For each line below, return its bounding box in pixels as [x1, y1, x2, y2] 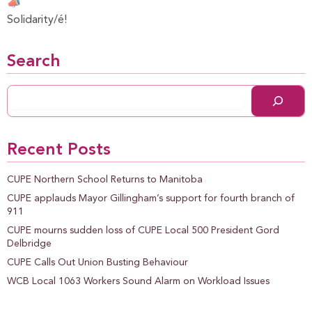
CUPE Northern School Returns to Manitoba [7, 174, 203, 185]
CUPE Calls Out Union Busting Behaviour [7, 257, 188, 267]
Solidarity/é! [7, 14, 67, 26]
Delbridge [7, 238, 52, 249]
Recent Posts [7, 141, 111, 159]
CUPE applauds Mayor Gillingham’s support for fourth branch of [7, 193, 295, 203]
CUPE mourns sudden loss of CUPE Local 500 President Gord [7, 225, 279, 235]
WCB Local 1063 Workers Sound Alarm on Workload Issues [7, 276, 270, 286]
